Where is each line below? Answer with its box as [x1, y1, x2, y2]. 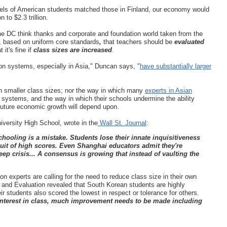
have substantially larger [139, 62, 211, 70]
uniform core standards [31, 37, 99, 46]
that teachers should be [103, 37, 172, 46]
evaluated [172, 37, 204, 46]
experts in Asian [144, 86, 192, 94]
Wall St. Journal [97, 119, 146, 127]
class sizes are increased [33, 46, 112, 54]
